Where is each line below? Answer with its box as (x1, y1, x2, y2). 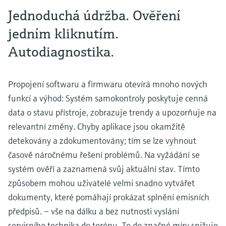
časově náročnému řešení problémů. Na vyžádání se (8, 148, 200, 160)
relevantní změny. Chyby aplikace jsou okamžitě (8, 120, 185, 132)
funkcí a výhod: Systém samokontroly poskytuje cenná (8, 92, 208, 104)
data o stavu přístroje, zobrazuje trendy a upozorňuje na (8, 106, 216, 118)
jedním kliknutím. (8, 24, 119, 42)
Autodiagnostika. (8, 42, 114, 61)
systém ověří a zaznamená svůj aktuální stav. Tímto (8, 162, 200, 175)
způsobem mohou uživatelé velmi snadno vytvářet (8, 177, 195, 189)
